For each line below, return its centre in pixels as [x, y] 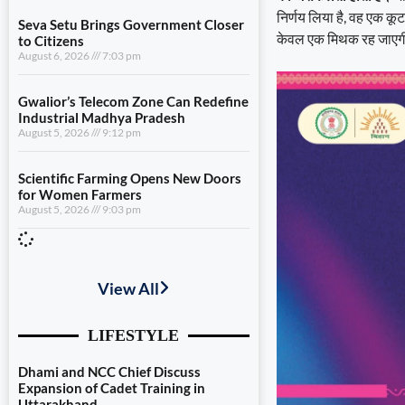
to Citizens [51, 41]
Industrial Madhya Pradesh [102, 118]
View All [129, 289]
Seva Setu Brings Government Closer [131, 25]
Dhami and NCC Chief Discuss [109, 372]
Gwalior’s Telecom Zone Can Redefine [133, 102]
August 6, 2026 [55, 56]
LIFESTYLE [134, 336]
